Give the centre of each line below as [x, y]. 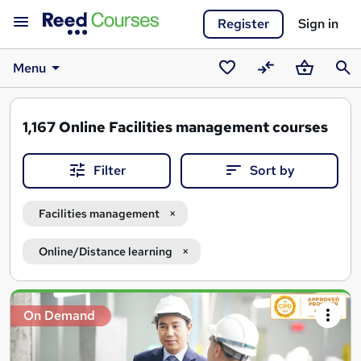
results [33, 327]
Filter [110, 170]
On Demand [59, 316]
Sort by [272, 170]
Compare [280, 88]
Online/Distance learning [106, 252]
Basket [312, 88]
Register [243, 24]
